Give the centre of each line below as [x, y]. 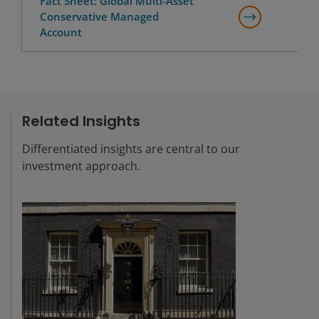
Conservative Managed [99, 16]
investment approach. [81, 166]
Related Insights [81, 121]
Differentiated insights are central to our [131, 148]
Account [61, 32]
